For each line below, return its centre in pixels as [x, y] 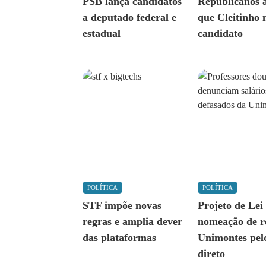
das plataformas [120, 238]
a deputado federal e [130, 18]
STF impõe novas [122, 206]
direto [212, 254]
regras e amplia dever [133, 222]
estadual [102, 34]
